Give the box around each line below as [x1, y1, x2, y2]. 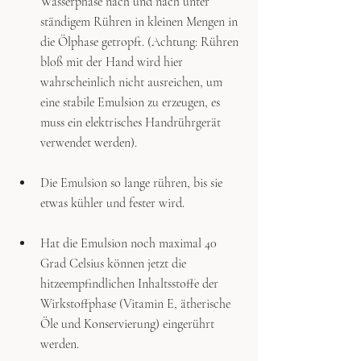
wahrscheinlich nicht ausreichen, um [40, 73, 226, 90]
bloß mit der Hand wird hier [40, 53, 186, 70]
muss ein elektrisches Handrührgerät [40, 114, 224, 131]
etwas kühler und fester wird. [40, 194, 185, 211]
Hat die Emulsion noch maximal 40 [40, 234, 220, 251]
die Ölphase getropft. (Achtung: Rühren [40, 33, 242, 50]
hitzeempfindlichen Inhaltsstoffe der [40, 275, 222, 292]
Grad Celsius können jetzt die [40, 255, 189, 272]
